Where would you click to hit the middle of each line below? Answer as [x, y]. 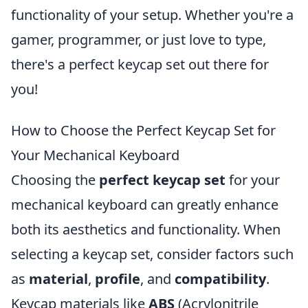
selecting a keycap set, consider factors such [152, 254]
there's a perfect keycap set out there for [140, 64]
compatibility [220, 279]
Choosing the [55, 180]
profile [118, 279]
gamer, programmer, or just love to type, [139, 40]
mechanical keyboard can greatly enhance [145, 205]
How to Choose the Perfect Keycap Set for [143, 130]
